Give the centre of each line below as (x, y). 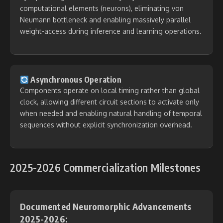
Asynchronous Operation (75, 80)
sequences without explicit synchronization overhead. (106, 125)
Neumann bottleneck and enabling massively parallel (105, 20)
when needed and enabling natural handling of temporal (111, 113)
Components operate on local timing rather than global (110, 91)
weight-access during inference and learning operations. (111, 31)
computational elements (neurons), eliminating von (102, 8)
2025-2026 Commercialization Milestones (106, 167)
